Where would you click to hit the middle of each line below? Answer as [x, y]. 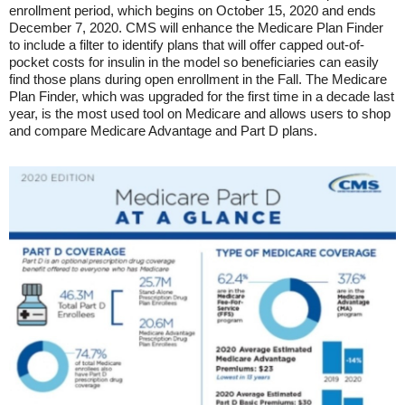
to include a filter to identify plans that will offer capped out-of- [187, 45]
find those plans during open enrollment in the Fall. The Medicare [198, 79]
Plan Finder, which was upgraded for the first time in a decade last [202, 96]
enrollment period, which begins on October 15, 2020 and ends [193, 10]
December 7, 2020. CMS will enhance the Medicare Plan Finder [196, 28]
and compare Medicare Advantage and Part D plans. [163, 131]
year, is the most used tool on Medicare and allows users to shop [200, 113]
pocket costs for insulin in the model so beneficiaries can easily [194, 62]
